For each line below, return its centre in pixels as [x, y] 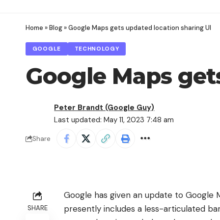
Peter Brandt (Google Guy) [104, 108]
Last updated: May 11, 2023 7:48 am [114, 120]
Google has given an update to [125, 195]
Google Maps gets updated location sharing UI [140, 28]
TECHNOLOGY [97, 49]
